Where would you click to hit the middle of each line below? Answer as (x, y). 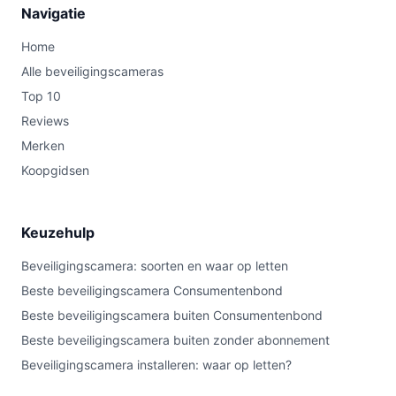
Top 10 (41, 96)
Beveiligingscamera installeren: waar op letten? (156, 365)
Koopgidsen (55, 170)
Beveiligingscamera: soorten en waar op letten (155, 266)
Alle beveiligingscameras (92, 71)
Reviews (45, 121)
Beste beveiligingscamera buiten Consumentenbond (172, 315)
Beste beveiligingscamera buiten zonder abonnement (175, 340)
